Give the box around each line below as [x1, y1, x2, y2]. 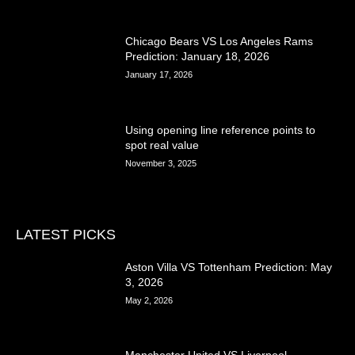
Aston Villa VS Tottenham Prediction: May [125, 260, 333, 273]
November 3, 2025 [125, 158, 197, 168]
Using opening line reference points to [125, 123, 316, 136]
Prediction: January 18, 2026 [125, 50, 270, 63]
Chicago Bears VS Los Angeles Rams [125, 35, 314, 48]
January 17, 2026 [125, 70, 193, 80]
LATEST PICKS [16, 226, 116, 242]
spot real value [125, 138, 200, 151]
